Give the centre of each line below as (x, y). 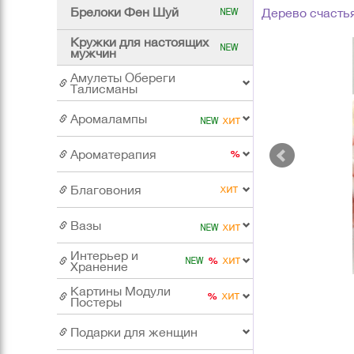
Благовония (106, 190)
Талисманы (104, 89)
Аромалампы (109, 119)
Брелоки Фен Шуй (124, 12)
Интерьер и (104, 256)
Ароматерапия (113, 154)
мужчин (93, 53)
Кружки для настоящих (139, 42)
